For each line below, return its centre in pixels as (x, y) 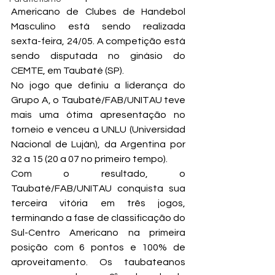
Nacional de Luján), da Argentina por (98, 144)
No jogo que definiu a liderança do (98, 85)
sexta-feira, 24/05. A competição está (98, 41)
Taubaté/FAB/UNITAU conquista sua (98, 188)
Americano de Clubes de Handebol (98, 12)
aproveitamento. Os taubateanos (98, 262)
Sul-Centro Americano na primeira (98, 233)
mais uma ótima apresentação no (98, 115)
